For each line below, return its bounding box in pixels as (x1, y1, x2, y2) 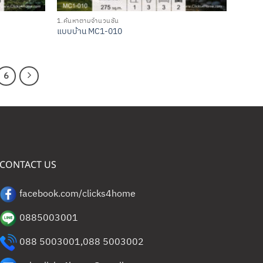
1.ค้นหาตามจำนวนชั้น (56, 15, 119, 26)
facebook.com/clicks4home (19, 186, 136, 203)
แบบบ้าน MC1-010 (56, 25, 122, 39)
